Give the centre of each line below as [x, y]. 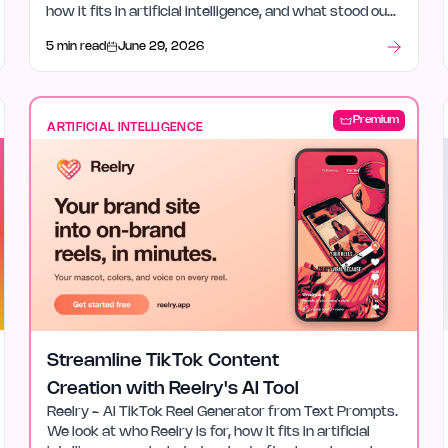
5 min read [76, 46]
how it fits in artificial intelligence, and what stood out [220, 12]
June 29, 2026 [161, 46]
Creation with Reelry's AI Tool [173, 389]
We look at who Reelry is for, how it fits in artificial [209, 432]
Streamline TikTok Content [163, 361]
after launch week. [108, 32]
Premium [375, 120]
